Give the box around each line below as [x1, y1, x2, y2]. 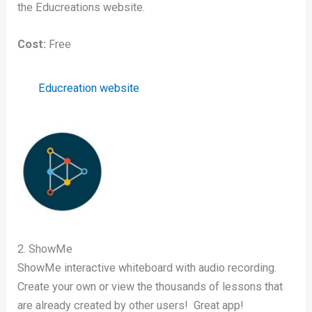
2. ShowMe [17, 242, 73, 256]
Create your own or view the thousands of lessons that [17, 280, 283, 294]
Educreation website [38, 81, 140, 95]
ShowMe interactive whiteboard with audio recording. [17, 261, 280, 275]
